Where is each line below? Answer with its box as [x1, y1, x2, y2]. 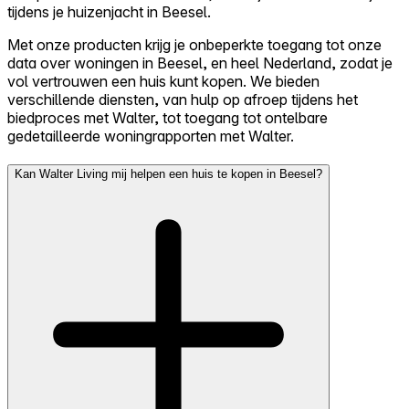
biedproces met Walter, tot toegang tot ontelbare [7, 108, 328, 127]
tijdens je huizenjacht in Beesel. [7, 2, 211, 21]
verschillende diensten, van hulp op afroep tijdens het [7, 89, 358, 109]
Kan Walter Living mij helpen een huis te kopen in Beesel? [15, 167, 322, 182]
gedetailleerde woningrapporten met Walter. [7, 126, 294, 145]
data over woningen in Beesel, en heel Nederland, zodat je [7, 53, 393, 72]
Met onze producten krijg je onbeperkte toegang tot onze [7, 35, 382, 54]
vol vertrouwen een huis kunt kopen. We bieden [7, 71, 320, 90]
